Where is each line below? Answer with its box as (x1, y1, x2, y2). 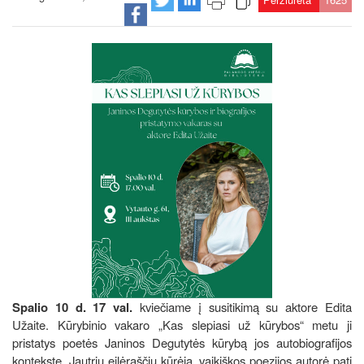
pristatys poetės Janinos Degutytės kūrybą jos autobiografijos (12, 333, 352, 351)
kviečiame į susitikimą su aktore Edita (132, 297, 353, 315)
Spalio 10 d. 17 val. (12, 297, 133, 316)
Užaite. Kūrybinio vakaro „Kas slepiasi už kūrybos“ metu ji (12, 315, 352, 333)
